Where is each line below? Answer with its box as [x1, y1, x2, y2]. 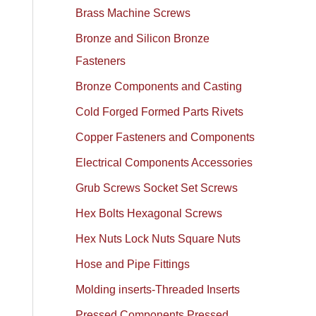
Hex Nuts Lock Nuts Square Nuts [75, 233, 241, 245]
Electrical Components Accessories [75, 157, 253, 169]
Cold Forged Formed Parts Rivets [75, 106, 244, 118]
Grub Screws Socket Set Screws [75, 182, 238, 194]
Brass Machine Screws [75, 7, 191, 19]
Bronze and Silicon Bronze [75, 32, 210, 44]
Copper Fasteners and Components [75, 131, 255, 143]
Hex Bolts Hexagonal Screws [75, 207, 223, 219]
